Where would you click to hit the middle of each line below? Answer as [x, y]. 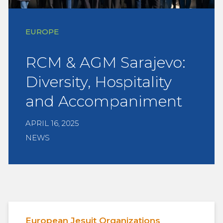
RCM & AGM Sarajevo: [106, 62]
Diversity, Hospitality [99, 82]
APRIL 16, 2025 [52, 123]
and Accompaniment [104, 101]
